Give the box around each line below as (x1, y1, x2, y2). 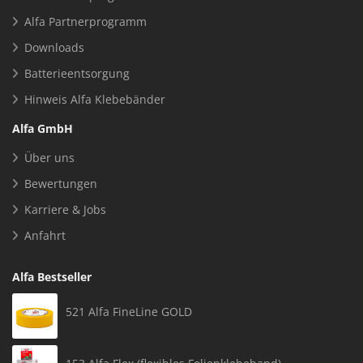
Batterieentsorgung (24, 66, 130, 82)
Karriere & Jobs (24, 202, 106, 218)
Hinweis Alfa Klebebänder (24, 92, 165, 108)
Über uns (24, 150, 75, 166)
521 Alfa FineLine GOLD (66, 304, 192, 320)
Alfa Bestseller (12, 269, 92, 285)
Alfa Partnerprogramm (24, 14, 147, 30)
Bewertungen (24, 176, 97, 192)
